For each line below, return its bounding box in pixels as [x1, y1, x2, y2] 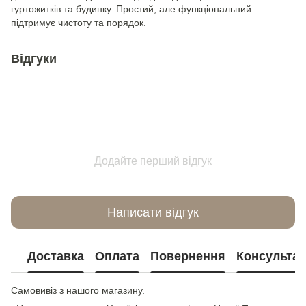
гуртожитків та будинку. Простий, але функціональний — [11, 3, 264, 14]
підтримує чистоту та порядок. [11, 17, 146, 28]
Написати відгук [107, 205, 199, 219]
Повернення [150, 249, 225, 263]
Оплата [95, 249, 139, 263]
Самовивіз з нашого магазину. [11, 285, 145, 296]
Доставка [27, 249, 84, 263]
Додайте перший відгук [94, 155, 212, 167]
